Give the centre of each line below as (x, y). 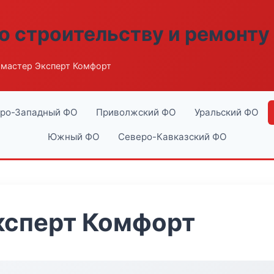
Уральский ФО (226, 112)
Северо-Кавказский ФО (172, 137)
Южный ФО (73, 137)
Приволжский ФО (136, 112)
